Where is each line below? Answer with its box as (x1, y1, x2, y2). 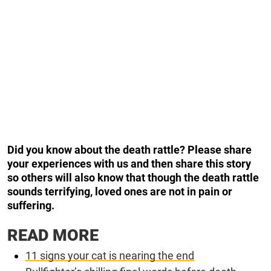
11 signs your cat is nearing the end (25, 249, 194, 262)
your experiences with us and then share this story (7, 157, 251, 170)
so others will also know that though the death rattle (7, 171, 259, 184)
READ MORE (7, 225, 99, 245)
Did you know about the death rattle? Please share (7, 143, 252, 156)
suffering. (7, 198, 54, 212)
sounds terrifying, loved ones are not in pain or (7, 184, 232, 198)
